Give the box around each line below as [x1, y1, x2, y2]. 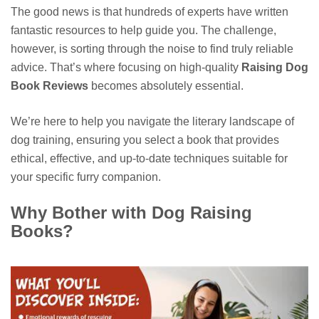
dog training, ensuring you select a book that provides [11, 134, 279, 147]
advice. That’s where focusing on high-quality [11, 61, 241, 74]
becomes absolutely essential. [88, 80, 244, 93]
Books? [11, 221, 73, 241]
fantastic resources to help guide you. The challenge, [11, 24, 276, 37]
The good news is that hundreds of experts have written [11, 6, 288, 19]
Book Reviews [11, 80, 88, 93]
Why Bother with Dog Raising [11, 203, 252, 223]
